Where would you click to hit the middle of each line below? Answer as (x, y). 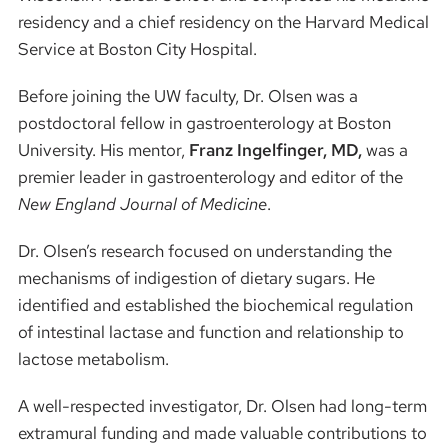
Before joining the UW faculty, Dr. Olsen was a (187, 95)
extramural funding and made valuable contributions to (222, 432)
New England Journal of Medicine (142, 203)
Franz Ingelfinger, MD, (275, 149)
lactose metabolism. (93, 358)
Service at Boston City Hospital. (137, 48)
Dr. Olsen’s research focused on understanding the (204, 250)
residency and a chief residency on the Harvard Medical (223, 21)
